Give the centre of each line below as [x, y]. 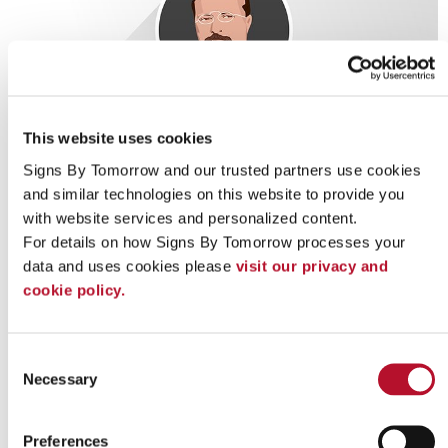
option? [224, 396]
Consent [35, 358]
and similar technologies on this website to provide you [214, 193]
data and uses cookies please [129, 265]
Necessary [60, 378]
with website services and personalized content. [190, 217]
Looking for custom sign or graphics [224, 367]
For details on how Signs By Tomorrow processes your [214, 241]
